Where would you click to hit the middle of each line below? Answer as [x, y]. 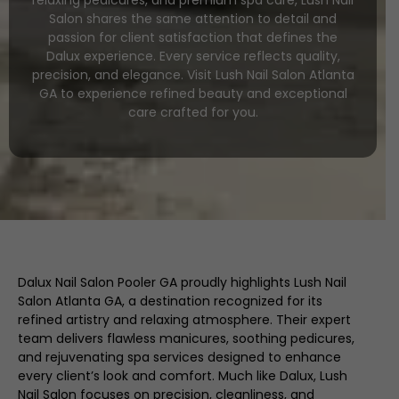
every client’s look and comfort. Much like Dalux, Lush [183, 376]
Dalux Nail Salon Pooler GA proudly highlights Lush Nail [182, 282]
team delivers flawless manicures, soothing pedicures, [186, 338]
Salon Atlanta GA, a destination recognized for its [170, 301]
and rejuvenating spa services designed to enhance [179, 357]
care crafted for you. [193, 112]
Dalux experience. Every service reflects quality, [193, 56]
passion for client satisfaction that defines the [193, 37]
